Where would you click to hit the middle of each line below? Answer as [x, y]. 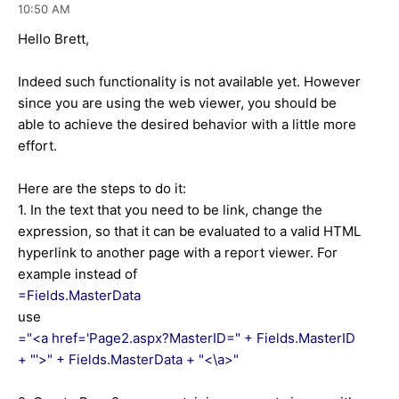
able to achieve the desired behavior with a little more [187, 124]
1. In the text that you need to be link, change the [170, 209]
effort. [37, 145]
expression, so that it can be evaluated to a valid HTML [189, 231]
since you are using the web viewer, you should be [177, 102]
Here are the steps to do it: [102, 188]
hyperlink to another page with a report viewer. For [178, 252]
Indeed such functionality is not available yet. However [189, 81]
